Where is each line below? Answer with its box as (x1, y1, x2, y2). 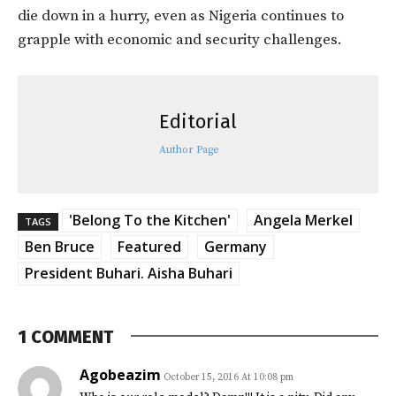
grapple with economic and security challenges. (18, 29, 342, 49)
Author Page (159, 142, 219, 156)
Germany (204, 236, 267, 256)
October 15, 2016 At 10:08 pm (164, 370, 293, 384)
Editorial (159, 109, 237, 133)
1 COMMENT (18, 325, 113, 347)
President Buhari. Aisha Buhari (25, 263, 232, 283)
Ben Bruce (25, 236, 95, 256)
